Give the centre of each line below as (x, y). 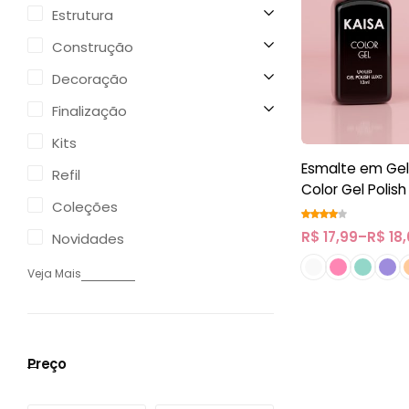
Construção (93, 47)
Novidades (88, 239)
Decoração (90, 79)
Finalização (89, 111)
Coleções (85, 207)
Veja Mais (54, 273)
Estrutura (83, 15)
